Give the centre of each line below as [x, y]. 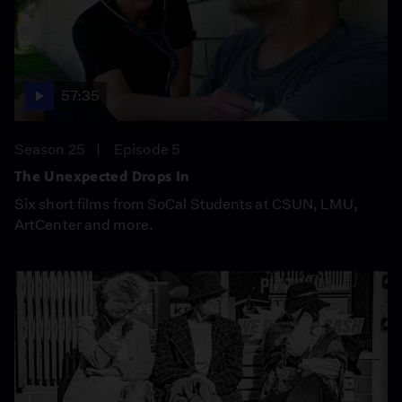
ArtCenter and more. [84, 224]
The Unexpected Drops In [102, 176]
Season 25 [50, 149]
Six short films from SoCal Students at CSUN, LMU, [186, 204]
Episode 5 [147, 149]
